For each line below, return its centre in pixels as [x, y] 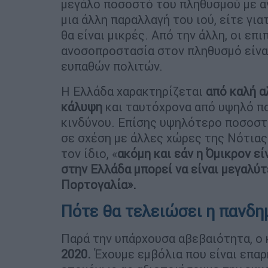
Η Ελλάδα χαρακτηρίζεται [133, 91]
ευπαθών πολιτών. [112, 66]
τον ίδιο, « [89, 153]
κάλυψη [82, 106]
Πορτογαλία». [99, 184]
